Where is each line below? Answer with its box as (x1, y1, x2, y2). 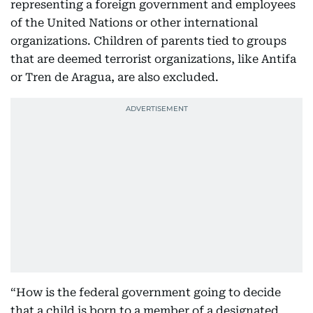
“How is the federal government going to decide (10, 286, 281, 299)
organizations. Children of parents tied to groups (10, 34, 286, 48)
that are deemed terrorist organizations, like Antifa (10, 52, 296, 66)
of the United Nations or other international (10, 16, 258, 29)
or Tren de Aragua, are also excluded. (10, 71, 219, 84)
